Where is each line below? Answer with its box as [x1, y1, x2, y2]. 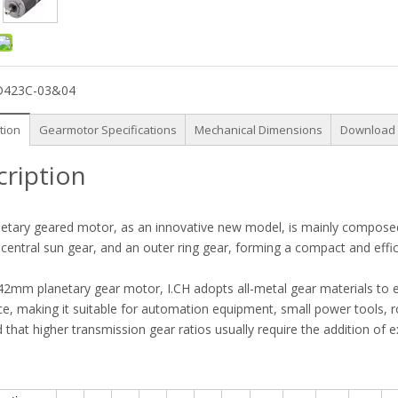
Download [340, 122, 395, 138]
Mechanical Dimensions [195, 122, 322, 138]
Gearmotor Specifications [39, 122, 177, 138]
